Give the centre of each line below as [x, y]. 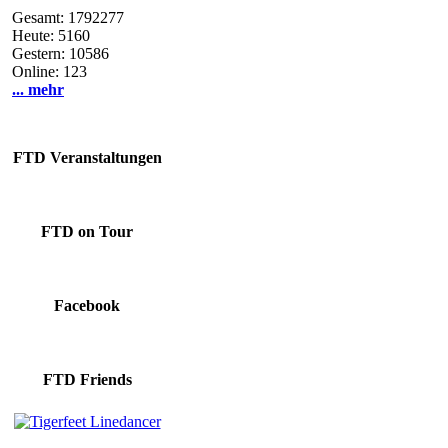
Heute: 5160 [51, 35]
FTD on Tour [87, 231]
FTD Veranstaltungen [87, 157]
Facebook [87, 305]
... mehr [38, 89]
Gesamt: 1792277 [68, 17]
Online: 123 [49, 71]
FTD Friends [87, 379]
